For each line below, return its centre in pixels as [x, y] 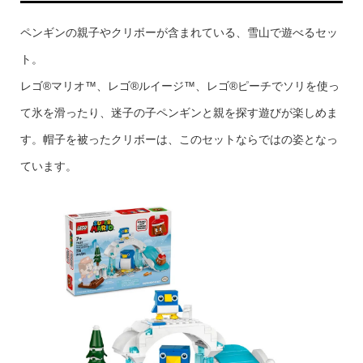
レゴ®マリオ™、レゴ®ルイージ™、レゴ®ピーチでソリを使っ [179, 85]
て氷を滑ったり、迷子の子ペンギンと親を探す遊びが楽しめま [179, 112]
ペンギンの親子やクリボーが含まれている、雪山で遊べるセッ [179, 32]
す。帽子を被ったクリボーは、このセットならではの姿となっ [179, 139]
